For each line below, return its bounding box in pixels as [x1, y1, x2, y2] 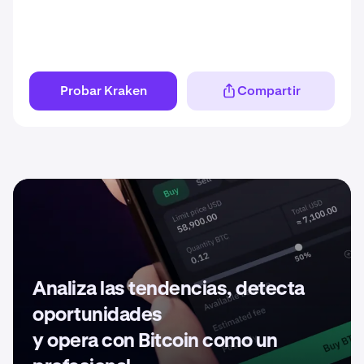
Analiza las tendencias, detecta [32, 279, 305, 299]
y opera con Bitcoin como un [32, 331, 278, 351]
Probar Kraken [59, 82, 147, 99]
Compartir [237, 82, 301, 99]
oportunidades [32, 305, 162, 325]
